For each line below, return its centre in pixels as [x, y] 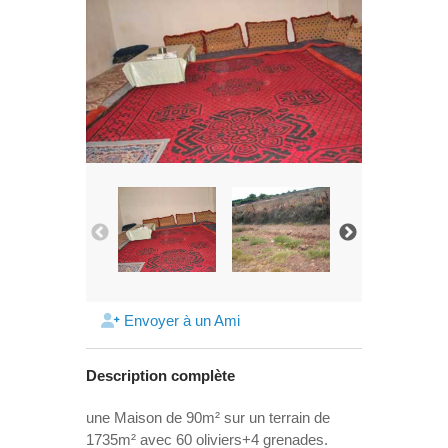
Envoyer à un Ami [180, 320]
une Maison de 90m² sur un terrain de [208, 417]
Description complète [160, 375]
